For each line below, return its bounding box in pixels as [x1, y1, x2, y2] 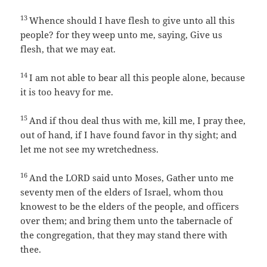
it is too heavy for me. [20, 86, 114, 98]
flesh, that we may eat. [20, 43, 116, 55]
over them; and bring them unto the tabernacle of [20, 215, 233, 227]
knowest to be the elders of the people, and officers [20, 200, 240, 213]
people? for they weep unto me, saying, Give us [20, 29, 223, 41]
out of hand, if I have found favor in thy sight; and [20, 129, 237, 141]
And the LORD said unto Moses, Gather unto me [29, 172, 234, 184]
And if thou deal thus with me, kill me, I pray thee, [29, 114, 246, 127]
